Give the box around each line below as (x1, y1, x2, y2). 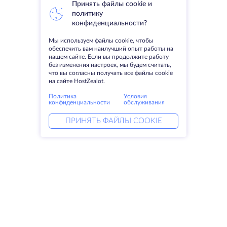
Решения (117, 198, 152, 206)
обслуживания (124, 99, 165, 105)
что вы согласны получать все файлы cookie (49, 70, 173, 76)
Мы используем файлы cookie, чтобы (49, 37, 154, 44)
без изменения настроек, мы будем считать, (49, 62, 171, 68)
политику (72, 10, 103, 17)
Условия (124, 93, 147, 99)
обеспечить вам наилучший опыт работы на (49, 46, 173, 52)
